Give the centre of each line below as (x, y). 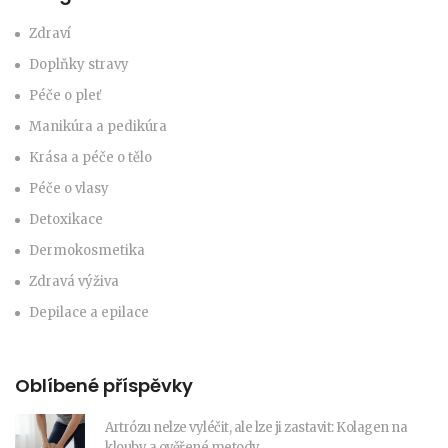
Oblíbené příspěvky (104, 386)
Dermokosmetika (87, 251)
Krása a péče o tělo (90, 158)
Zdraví (50, 34)
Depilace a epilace (89, 313)
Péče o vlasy (69, 189)
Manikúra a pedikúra (98, 127)
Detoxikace (66, 220)
